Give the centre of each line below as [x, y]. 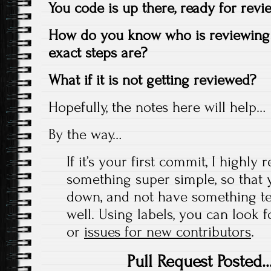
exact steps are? [98, 53]
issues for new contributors [168, 232]
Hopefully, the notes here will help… [157, 107]
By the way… [85, 135]
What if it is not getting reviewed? [152, 80]
